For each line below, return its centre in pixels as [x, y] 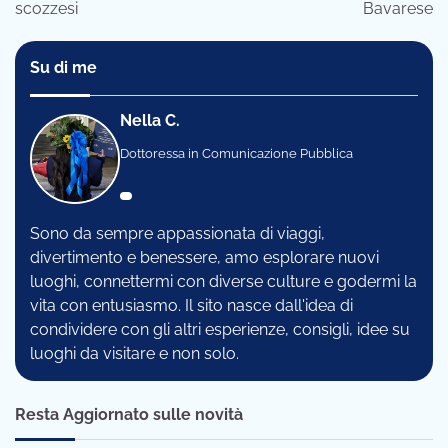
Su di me [63, 68]
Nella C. [150, 121]
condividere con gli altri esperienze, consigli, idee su [220, 329]
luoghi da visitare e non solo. [134, 353]
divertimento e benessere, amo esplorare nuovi [204, 257]
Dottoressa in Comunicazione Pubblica [236, 154]
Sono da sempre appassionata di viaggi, [177, 233]
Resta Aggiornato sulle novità [129, 414]
